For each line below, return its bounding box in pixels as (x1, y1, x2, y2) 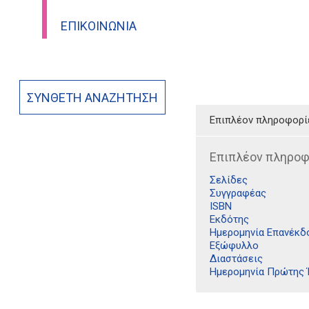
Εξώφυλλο (209, 239, 259, 252)
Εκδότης (209, 213, 249, 226)
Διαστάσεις (209, 252, 263, 265)
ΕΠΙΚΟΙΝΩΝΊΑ (60, 18, 137, 33)
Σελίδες (209, 174, 248, 186)
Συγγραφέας (209, 187, 266, 199)
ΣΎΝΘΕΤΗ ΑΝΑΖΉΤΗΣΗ (27, 90, 159, 105)
